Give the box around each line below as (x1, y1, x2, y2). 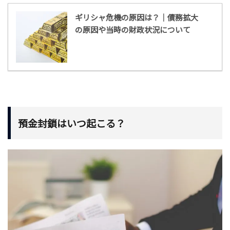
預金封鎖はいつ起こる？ (18, 116, 125, 130)
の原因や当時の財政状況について (75, 24, 190, 35)
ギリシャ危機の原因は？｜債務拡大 (75, 12, 198, 23)
